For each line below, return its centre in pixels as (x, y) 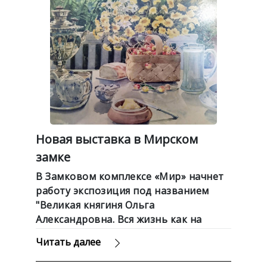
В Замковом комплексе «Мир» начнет (130, 176)
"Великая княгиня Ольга (95, 205)
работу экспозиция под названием (122, 190)
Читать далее (68, 242)
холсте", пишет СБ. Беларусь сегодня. (127, 233)
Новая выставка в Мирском (117, 139)
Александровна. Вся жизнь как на (119, 219)
